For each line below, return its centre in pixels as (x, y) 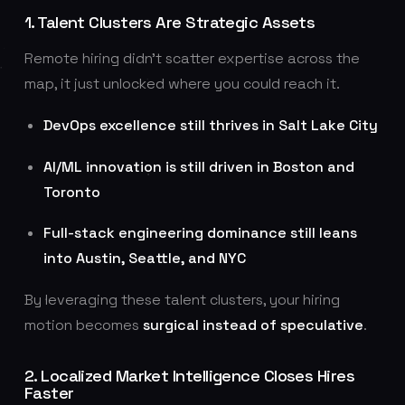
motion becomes (83, 325)
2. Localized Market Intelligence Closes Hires (189, 375)
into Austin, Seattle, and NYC (144, 259)
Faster (49, 392)
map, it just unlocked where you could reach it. (182, 84)
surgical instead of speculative (253, 325)
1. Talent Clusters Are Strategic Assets (170, 22)
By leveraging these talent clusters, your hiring (182, 299)
